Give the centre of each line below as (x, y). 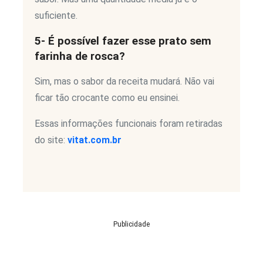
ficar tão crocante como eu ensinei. (107, 98)
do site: (51, 140)
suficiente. (56, 16)
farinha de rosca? (80, 57)
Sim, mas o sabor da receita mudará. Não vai (124, 82)
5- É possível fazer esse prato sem (123, 41)
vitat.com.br (95, 140)
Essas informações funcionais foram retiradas (129, 124)
